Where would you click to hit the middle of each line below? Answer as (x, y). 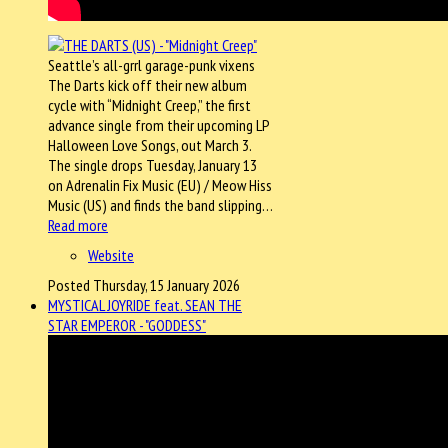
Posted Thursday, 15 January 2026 (144, 284)
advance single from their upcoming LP (158, 124)
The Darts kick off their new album (147, 84)
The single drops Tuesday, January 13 (152, 164)
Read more (78, 224)
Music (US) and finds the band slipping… (160, 204)
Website (111, 254)
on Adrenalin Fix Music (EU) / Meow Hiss (160, 184)
